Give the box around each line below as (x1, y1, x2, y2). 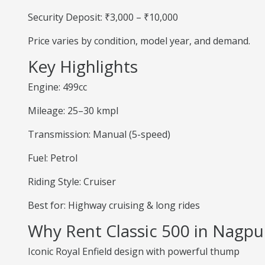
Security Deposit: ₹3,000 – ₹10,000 (28, 11, 178, 24)
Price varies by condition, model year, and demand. (28, 34, 250, 47)
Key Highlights (28, 55, 138, 77)
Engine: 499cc (28, 80, 87, 93)
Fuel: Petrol (28, 151, 77, 164)
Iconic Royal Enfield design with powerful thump (28, 245, 240, 258)
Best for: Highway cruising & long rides (28, 199, 200, 212)
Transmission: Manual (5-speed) (28, 128, 170, 141)
